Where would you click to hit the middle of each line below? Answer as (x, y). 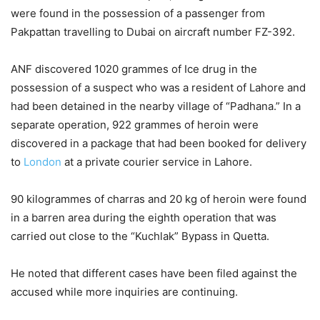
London (42, 162)
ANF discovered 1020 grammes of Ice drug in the (134, 69)
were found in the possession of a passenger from (138, 14)
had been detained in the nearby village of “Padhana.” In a (156, 106)
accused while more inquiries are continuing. (124, 292)
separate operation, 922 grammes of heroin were (135, 125)
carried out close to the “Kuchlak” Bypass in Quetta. (140, 236)
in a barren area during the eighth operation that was (144, 218)
